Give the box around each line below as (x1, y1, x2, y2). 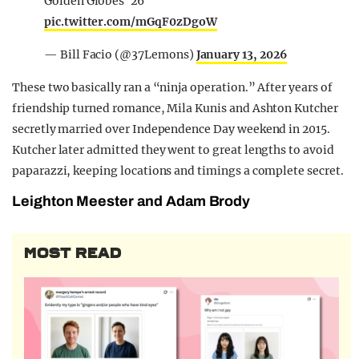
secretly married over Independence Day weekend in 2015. (12, 121, 330, 136)
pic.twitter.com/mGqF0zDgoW (44, 14, 217, 29)
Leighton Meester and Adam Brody (12, 192, 251, 209)
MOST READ (24, 244, 122, 262)
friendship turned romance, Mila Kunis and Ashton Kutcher (12, 100, 338, 115)
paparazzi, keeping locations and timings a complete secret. (12, 163, 344, 178)
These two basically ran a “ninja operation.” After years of (12, 79, 333, 95)
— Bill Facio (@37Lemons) (44, 46, 196, 62)
